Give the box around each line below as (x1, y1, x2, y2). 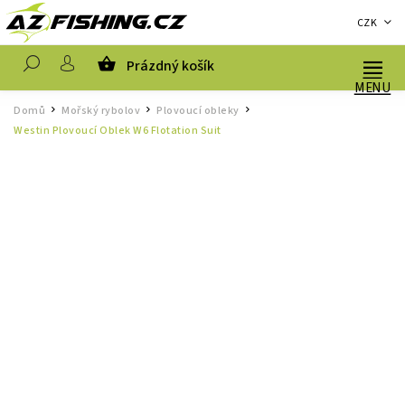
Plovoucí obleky (156, 103, 240, 118)
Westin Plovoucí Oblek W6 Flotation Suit (14, 123, 221, 138)
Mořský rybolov (61, 103, 140, 118)
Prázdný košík (127, 55, 214, 76)
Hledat (80, 91, 127, 107)
